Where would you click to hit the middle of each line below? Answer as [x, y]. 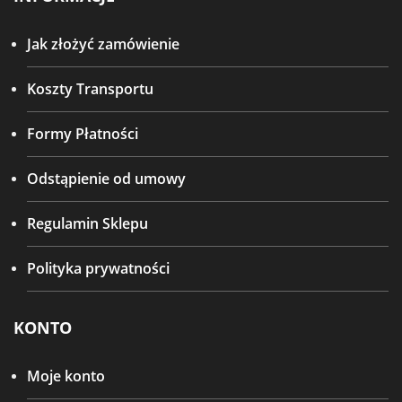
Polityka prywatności [98, 268]
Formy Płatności [83, 134]
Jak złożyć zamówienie [103, 44]
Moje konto [66, 376]
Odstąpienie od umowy [106, 179]
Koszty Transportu [90, 89]
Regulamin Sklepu [87, 223]
